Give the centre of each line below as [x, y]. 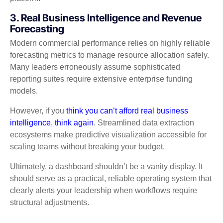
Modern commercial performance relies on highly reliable [110, 43]
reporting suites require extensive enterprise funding [101, 79]
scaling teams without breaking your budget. [87, 146]
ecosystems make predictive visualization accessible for [108, 134]
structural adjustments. [50, 202]
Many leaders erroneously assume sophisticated [95, 67]
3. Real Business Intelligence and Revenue [106, 18]
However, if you [38, 111]
